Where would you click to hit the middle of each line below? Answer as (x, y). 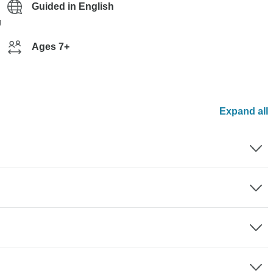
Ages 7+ (51, 47)
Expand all (244, 111)
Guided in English (73, 6)
